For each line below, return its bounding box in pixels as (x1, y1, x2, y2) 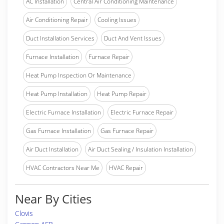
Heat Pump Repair (97, 89, 146, 98)
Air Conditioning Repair (26, 15, 88, 24)
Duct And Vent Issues (104, 34, 161, 42)
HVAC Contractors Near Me (26, 163, 99, 172)
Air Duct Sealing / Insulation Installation (88, 145, 193, 153)
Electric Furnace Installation (26, 108, 101, 116)
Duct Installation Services (26, 34, 94, 42)
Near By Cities (15, 190, 91, 207)
